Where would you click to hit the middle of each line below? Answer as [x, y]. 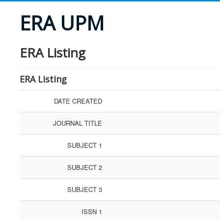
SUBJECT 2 [85, 167]
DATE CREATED [78, 101]
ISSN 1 [92, 211]
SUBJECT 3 [85, 189]
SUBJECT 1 [85, 145]
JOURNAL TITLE [78, 123]
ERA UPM [62, 23]
